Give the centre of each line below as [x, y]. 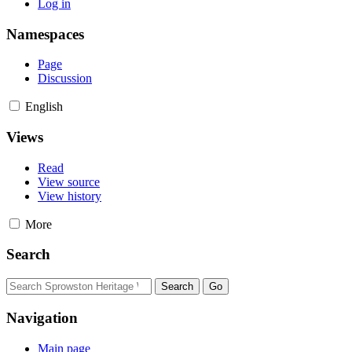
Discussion [65, 79]
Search [28, 255]
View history [70, 196]
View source [69, 181]
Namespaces [45, 34]
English [44, 107]
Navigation [42, 317]
